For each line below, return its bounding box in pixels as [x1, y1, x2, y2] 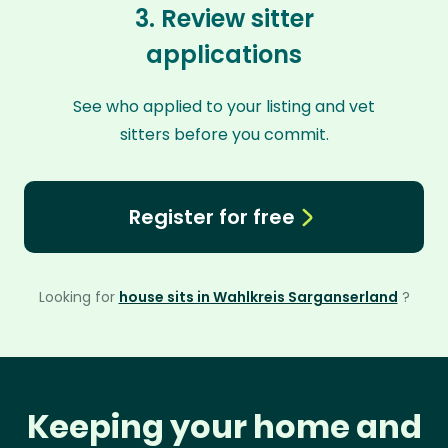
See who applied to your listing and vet [73, 95, 375, 118]
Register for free [128, 203, 295, 231]
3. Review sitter [134, 2, 314, 35]
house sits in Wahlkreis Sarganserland [118, 287, 398, 307]
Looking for [38, 287, 119, 307]
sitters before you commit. [119, 123, 329, 146]
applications [146, 38, 302, 71]
